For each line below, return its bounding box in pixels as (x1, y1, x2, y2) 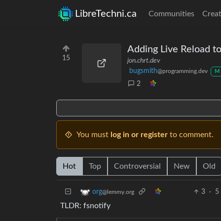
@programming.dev (157, 68, 208, 74)
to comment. (168, 131, 214, 139)
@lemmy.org (102, 189, 134, 195)
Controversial (114, 162, 161, 170)
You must (76, 131, 110, 139)
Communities (148, 10, 194, 18)
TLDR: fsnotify (60, 202, 110, 210)
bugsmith (129, 68, 157, 74)
